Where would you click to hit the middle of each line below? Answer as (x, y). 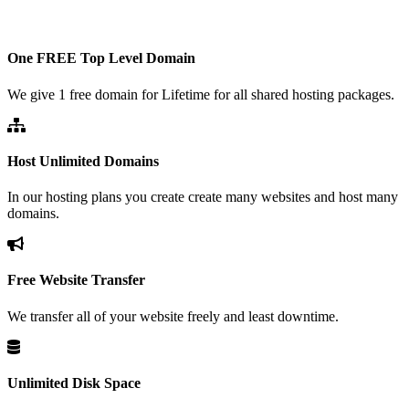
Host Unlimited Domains (83, 161)
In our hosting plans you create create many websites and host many (203, 197)
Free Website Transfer (76, 280)
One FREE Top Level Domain (101, 58)
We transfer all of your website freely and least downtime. (173, 316)
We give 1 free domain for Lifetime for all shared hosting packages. (201, 94)
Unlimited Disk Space (74, 383)
